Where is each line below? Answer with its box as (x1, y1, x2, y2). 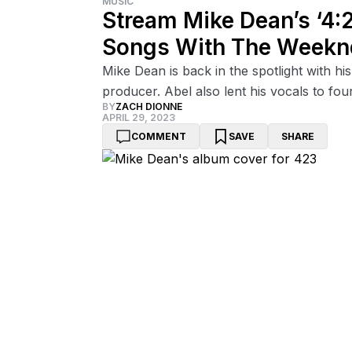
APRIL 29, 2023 (101, 112, 175, 123)
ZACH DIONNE (115, 101, 182, 112)
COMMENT (130, 130, 186, 142)
